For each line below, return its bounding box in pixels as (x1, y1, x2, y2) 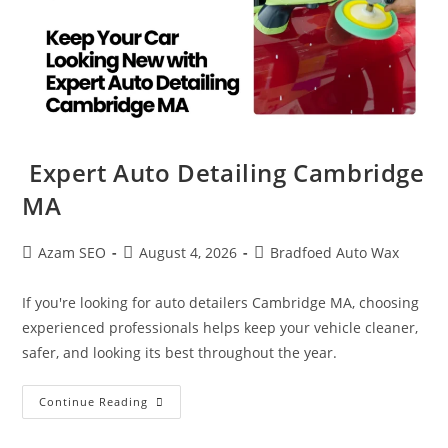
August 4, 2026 (139, 242, 238, 262)
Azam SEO (38, 242, 107, 262)
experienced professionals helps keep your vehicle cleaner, (22, 317, 419, 337)
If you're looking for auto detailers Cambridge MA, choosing (22, 292, 420, 312)
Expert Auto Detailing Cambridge (22, 155, 425, 189)
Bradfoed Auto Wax (270, 242, 400, 262)
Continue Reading (39, 393, 149, 409)
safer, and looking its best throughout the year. (22, 342, 338, 362)
